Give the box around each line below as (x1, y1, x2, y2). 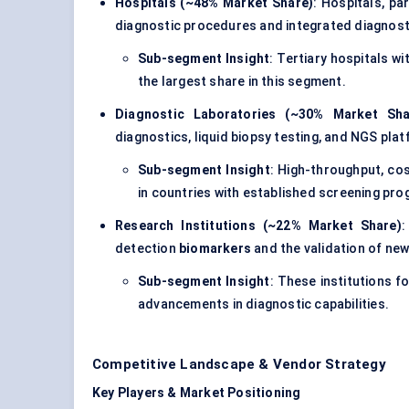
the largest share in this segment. (138, 74, 346, 89)
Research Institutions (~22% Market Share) (115, 218, 402, 234)
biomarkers (179, 241, 252, 257)
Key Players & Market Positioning (92, 385, 301, 401)
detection (115, 241, 176, 257)
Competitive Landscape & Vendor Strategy (92, 356, 386, 373)
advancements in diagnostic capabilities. (138, 297, 389, 312)
